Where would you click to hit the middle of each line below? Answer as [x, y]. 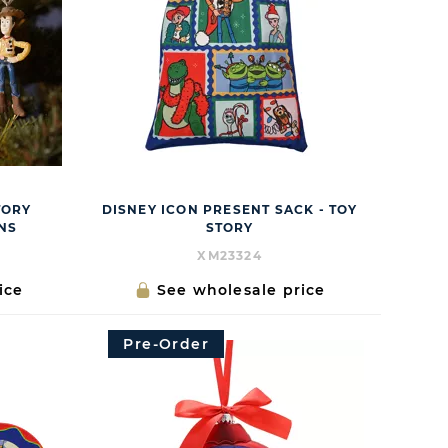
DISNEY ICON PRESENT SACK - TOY [229, 209]
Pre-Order [166, 344]
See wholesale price [241, 290]
